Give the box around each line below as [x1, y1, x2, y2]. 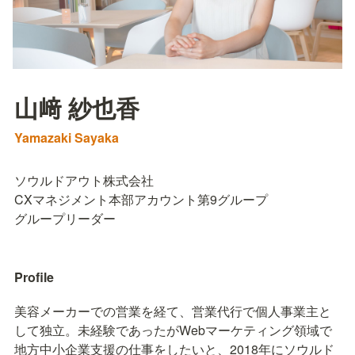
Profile [14, 268, 54, 286]
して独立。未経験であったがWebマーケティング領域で [14, 321, 332, 339]
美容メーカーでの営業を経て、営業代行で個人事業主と [14, 302, 331, 320]
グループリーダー [14, 209, 116, 227]
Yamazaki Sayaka [14, 128, 119, 147]
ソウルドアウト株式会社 [14, 171, 154, 189]
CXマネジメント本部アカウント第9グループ [14, 190, 268, 208]
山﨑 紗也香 [14, 90, 139, 124]
